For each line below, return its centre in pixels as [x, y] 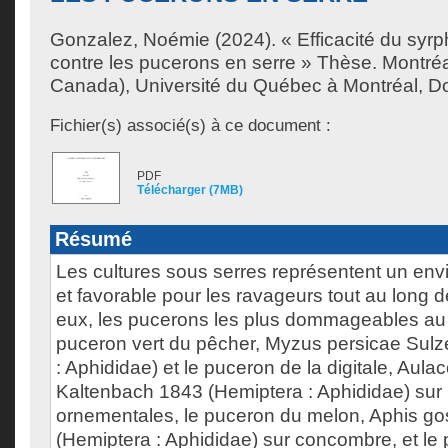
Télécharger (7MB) [190, 190]
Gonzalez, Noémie [130, 39]
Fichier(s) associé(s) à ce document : [190, 125]
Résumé [93, 239]
